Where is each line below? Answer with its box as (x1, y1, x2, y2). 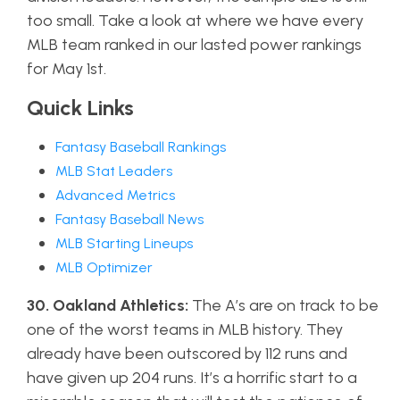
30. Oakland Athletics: (27, 296, 188, 315)
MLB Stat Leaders (55, 162, 172, 179)
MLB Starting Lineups (55, 235, 193, 252)
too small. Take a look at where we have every (27, 11, 363, 30)
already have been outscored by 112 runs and (27, 344, 347, 363)
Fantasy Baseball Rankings (55, 138, 226, 155)
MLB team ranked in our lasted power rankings (27, 35, 362, 54)
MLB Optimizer (55, 259, 153, 276)
